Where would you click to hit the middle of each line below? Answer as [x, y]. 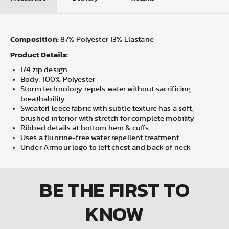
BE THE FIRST [102, 190]
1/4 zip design [44, 70]
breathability [43, 99]
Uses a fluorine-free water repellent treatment [100, 138]
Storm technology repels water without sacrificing [106, 89]
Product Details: [39, 54]
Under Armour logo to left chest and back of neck [106, 147]
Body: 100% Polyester [58, 79]
